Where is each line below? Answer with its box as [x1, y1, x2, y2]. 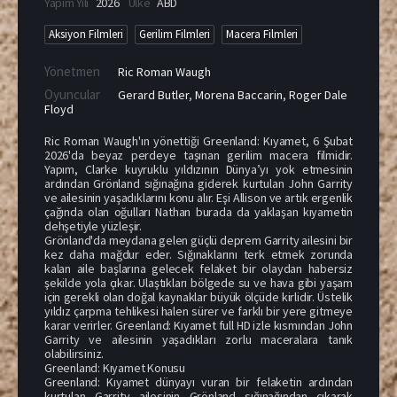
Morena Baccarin [195, 86, 283, 103]
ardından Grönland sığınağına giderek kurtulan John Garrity [44, 175, 353, 191]
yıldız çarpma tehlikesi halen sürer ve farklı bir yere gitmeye [44, 302, 353, 319]
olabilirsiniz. [44, 345, 105, 362]
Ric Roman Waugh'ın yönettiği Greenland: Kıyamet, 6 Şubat [44, 132, 353, 149]
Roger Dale [289, 86, 347, 103]
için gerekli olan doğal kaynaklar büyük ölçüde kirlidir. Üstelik [44, 288, 353, 305]
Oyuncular [44, 85, 100, 103]
